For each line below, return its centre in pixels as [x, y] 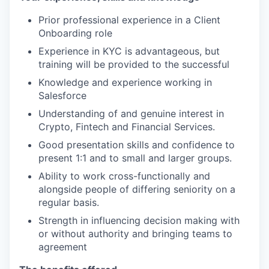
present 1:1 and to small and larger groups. [135, 158]
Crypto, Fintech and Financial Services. [127, 126]
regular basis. [69, 202]
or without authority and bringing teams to [135, 233]
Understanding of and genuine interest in [131, 113]
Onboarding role [75, 33]
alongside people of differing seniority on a [137, 189]
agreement [63, 246]
